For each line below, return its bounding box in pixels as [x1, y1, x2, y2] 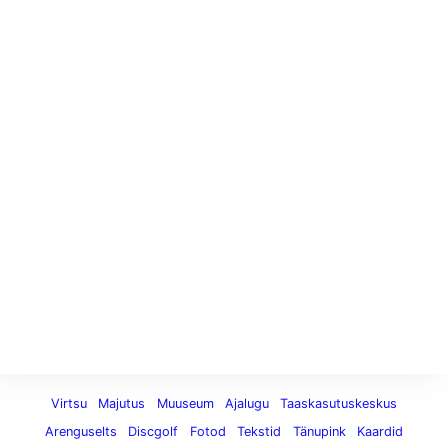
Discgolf [128, 424, 179, 440]
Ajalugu [224, 396, 269, 412]
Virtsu [50, 396, 87, 412]
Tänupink [292, 424, 346, 440]
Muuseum [156, 396, 214, 412]
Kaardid [356, 424, 403, 440]
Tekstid [237, 424, 282, 440]
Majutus [98, 396, 146, 412]
